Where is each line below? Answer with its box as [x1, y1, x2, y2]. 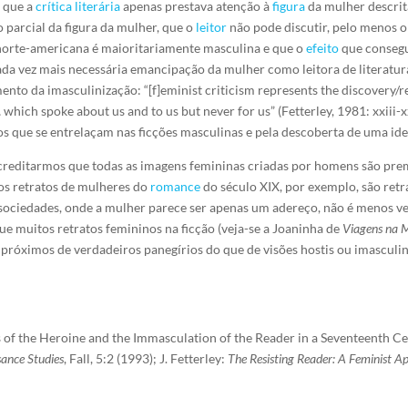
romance [150, 178, 201, 194]
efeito [306, 40, 340, 56]
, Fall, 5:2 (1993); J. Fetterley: [64, 351, 229, 366]
